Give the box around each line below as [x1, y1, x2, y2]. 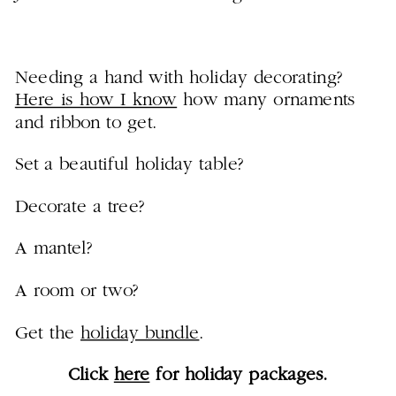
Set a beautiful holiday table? [14, 156, 244, 175]
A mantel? [14, 240, 93, 259]
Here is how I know [14, 91, 178, 110]
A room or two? [14, 282, 139, 301]
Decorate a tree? [14, 197, 145, 217]
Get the [14, 324, 80, 343]
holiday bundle [80, 324, 200, 343]
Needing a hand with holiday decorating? [14, 69, 343, 88]
